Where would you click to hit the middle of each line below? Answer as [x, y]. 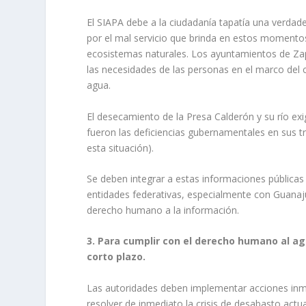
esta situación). [121, 148]
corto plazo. [116, 257]
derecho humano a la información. [163, 210]
